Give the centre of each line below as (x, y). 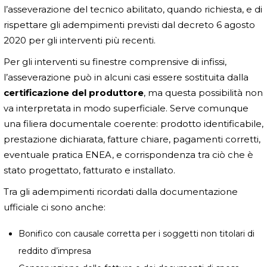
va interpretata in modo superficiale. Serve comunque (126, 108)
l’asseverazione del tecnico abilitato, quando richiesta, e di (133, 9)
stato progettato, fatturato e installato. (89, 170)
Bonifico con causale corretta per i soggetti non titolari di (136, 233)
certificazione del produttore (74, 92)
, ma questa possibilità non (203, 92)
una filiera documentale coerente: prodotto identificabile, (133, 123)
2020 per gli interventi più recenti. (80, 40)
